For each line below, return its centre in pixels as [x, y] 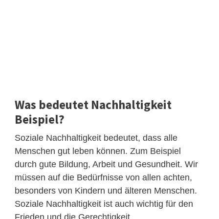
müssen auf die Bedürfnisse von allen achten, [103, 177]
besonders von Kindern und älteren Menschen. [106, 190]
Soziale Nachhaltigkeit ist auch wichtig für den [104, 204]
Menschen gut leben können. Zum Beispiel [98, 151]
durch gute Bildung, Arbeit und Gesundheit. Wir [106, 164]
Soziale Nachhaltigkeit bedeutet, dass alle [96, 138]
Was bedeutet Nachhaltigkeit [93, 104]
